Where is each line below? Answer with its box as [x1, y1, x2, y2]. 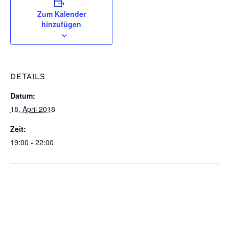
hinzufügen [41, 19, 81, 29]
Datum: [10, 90, 35, 101]
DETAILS [10, 73, 45, 81]
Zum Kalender [37, 9, 86, 19]
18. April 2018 [10, 104, 55, 114]
